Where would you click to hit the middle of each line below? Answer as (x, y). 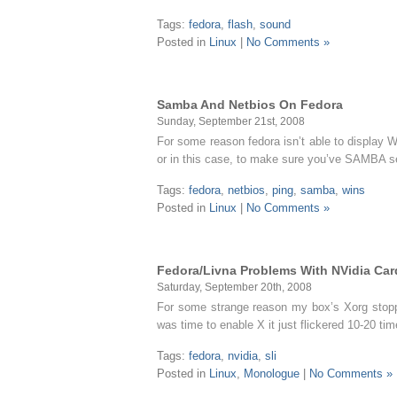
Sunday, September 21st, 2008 (231, 121)
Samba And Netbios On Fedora (250, 105)
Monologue (272, 374)
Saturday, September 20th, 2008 (234, 287)
